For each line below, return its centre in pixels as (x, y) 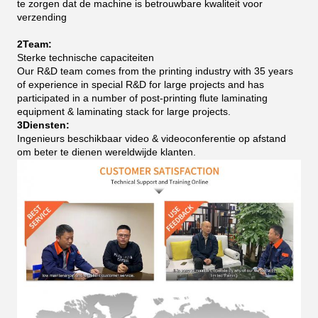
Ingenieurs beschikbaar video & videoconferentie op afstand (152, 139)
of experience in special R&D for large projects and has (141, 85)
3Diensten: (43, 125)
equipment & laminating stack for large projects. (124, 112)
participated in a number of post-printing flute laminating (142, 98)
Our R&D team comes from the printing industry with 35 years (155, 71)
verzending (42, 17)
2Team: (34, 44)
